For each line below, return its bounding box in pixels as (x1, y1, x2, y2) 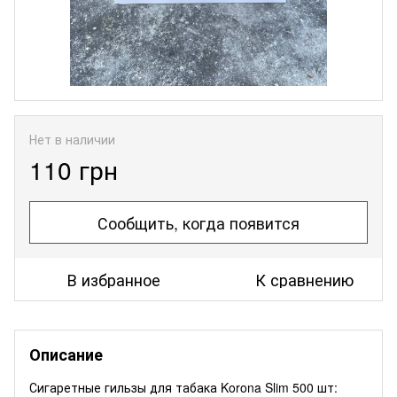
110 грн (29, 151, 118, 187)
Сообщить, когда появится (97, 210, 300, 234)
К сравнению (255, 267, 354, 291)
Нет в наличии (29, 129, 115, 148)
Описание (29, 342, 103, 366)
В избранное (67, 267, 160, 291)
